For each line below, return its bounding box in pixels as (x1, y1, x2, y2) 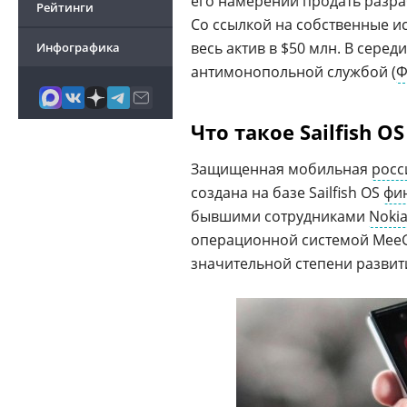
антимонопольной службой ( (191, 62, 396, 82)
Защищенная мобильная (191, 159, 372, 179)
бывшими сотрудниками (191, 206, 369, 226)
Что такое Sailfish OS (191, 118, 404, 145)
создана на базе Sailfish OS (191, 183, 383, 203)
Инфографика (36, 39, 120, 55)
